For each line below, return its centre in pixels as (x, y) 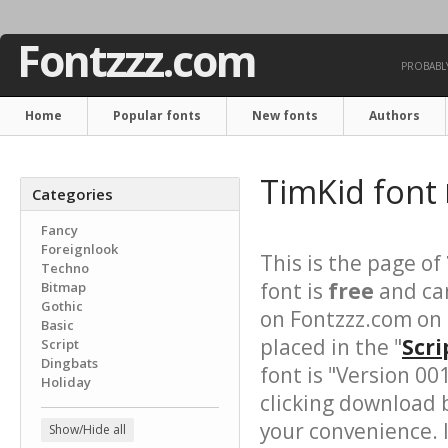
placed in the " (331, 347)
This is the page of (353, 263)
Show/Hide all (87, 429)
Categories (72, 194)
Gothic (62, 306)
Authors (394, 115)
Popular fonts (157, 115)
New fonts (285, 115)
